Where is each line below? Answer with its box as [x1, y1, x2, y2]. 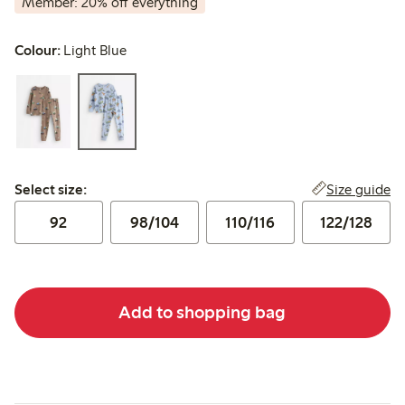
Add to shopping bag [118, 301, 287, 324]
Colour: [14, 42, 61, 60]
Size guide [325, 180, 391, 198]
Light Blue [63, 42, 127, 60]
